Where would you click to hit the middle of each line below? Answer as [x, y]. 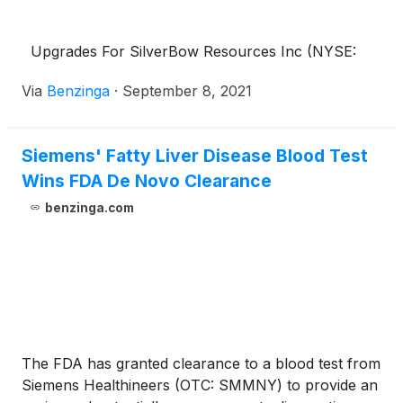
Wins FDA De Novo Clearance [147, 181]
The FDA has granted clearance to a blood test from [201, 363]
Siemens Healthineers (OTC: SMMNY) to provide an [200, 385]
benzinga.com [89, 208]
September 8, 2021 [187, 91]
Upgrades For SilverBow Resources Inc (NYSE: [189, 51]
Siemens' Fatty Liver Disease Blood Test [195, 156]
